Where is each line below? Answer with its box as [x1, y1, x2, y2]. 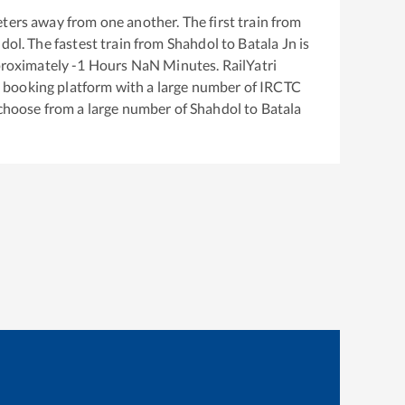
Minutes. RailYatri [160, 55, 278, 73]
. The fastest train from [22, 33, 167, 52]
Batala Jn [238, 33, 297, 52]
